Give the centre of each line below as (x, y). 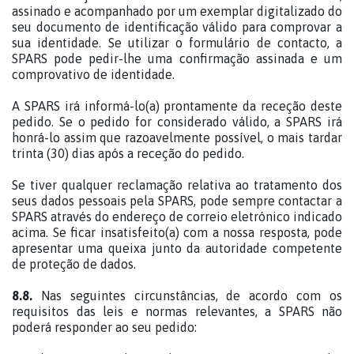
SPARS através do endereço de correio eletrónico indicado (177, 217)
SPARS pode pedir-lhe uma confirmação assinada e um (177, 58)
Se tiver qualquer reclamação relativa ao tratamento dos (177, 185)
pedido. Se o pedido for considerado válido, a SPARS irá (177, 122)
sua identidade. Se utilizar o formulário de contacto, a (177, 43)
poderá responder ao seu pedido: (123, 327)
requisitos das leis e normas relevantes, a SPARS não (177, 311)
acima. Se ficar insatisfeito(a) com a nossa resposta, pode (177, 232)
